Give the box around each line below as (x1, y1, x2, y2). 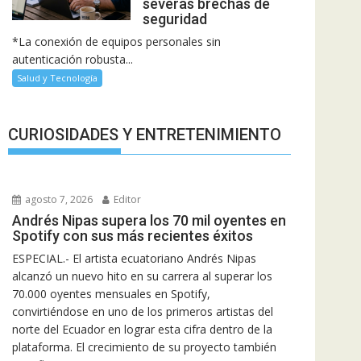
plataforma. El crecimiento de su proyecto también (12, 338, 276, 355)
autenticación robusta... (12, 52, 133, 68)
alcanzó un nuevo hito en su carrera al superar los (12, 268, 272, 284)
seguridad (142, 10, 207, 28)
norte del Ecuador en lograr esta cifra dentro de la (12, 321, 272, 337)
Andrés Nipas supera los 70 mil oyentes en (12, 211, 286, 229)
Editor (111, 192, 141, 206)
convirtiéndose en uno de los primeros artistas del (12, 303, 273, 319)
